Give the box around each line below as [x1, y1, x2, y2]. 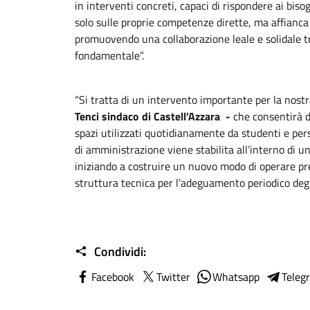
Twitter [156, 268, 190, 285]
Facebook [91, 268, 134, 285]
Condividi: [91, 242, 146, 261]
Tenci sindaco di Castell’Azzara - [75, 108, 230, 125]
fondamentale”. [75, 47, 144, 64]
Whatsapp [212, 268, 259, 285]
